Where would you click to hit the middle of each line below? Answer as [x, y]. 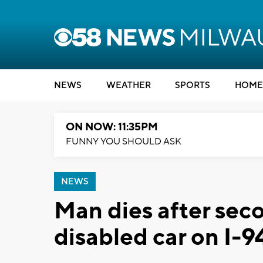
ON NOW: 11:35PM [112, 127]
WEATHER [128, 85]
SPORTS [193, 85]
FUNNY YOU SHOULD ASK [124, 141]
